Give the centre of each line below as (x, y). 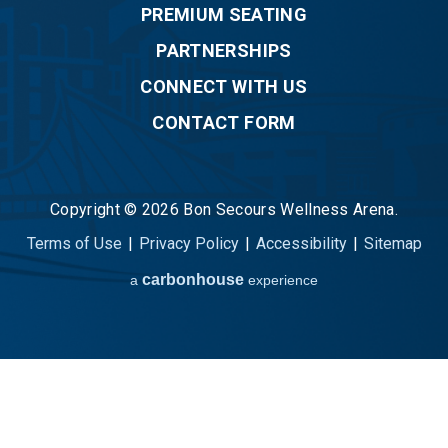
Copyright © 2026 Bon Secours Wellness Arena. (224, 209)
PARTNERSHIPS (224, 50)
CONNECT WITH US (224, 86)
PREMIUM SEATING (224, 14)
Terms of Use (74, 243)
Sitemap (392, 243)
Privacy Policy (188, 243)
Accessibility (301, 243)
